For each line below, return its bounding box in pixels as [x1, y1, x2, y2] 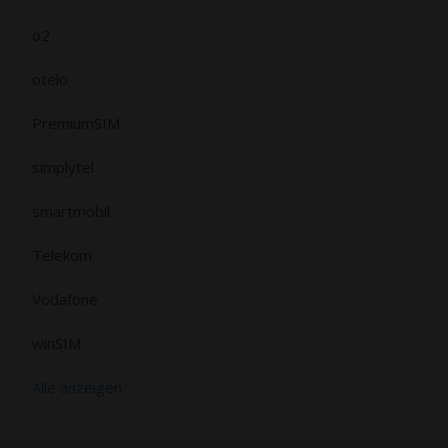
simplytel [32, 157, 94, 178]
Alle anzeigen [32, 377, 122, 398]
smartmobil [32, 201, 110, 222]
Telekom [32, 245, 92, 266]
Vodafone [32, 289, 98, 310]
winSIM [32, 333, 81, 354]
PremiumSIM [32, 113, 120, 134]
